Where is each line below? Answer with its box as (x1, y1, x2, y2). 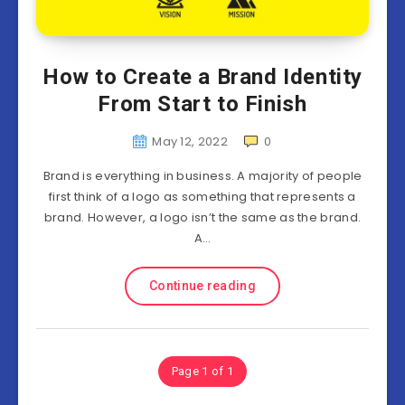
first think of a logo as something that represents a (49, 188, 356, 205)
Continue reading (149, 278, 256, 293)
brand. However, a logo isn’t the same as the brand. (43, 209, 362, 226)
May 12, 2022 (152, 133, 228, 150)
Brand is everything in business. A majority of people (42, 167, 363, 184)
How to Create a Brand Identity (42, 64, 363, 89)
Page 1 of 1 (171, 364, 234, 378)
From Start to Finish (98, 91, 307, 117)
